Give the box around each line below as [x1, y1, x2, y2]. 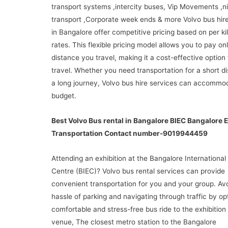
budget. [51, 92, 76, 100]
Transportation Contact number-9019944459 [51, 129, 208, 138]
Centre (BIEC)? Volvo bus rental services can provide [51, 166, 225, 175]
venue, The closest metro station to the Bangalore [51, 217, 216, 226]
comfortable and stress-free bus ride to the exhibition [51, 205, 226, 213]
